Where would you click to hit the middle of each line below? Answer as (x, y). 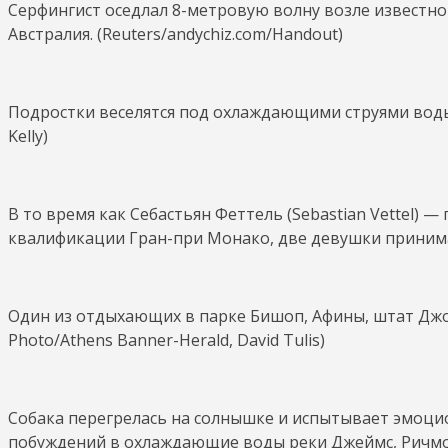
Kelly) (28, 135)
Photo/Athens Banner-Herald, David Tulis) (166, 339)
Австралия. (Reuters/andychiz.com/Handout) (175, 33)
